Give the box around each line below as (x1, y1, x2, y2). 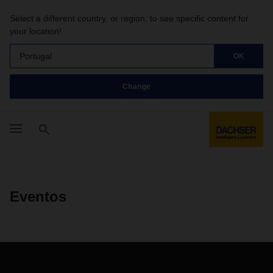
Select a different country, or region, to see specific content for (10, 13, 249, 23)
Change (122, 82, 151, 91)
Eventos (10, 188, 66, 205)
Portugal (19, 51, 52, 61)
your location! (10, 26, 62, 36)
